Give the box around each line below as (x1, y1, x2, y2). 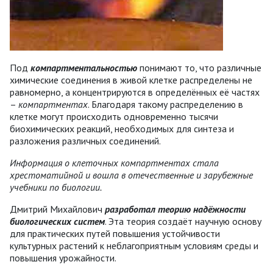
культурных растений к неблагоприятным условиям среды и (10, 239, 258, 252)
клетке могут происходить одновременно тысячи (10, 110, 218, 122)
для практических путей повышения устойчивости (10, 227, 220, 239)
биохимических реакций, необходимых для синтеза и (10, 122, 234, 135)
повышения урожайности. (10, 251, 116, 264)
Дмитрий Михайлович (10, 202, 105, 215)
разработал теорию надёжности (105, 202, 246, 215)
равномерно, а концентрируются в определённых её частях (10, 85, 260, 98)
